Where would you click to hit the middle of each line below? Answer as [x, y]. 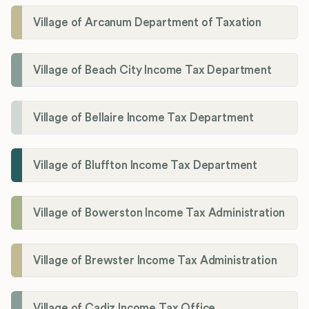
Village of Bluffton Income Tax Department [146, 166]
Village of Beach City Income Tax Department [152, 70]
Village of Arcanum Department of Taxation [148, 23]
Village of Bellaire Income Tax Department [144, 118]
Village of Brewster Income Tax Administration [155, 261]
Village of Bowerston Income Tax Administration [159, 213]
